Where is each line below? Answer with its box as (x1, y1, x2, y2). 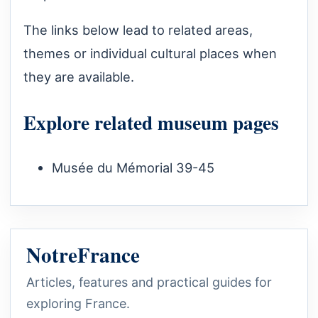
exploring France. (26, 295, 130, 311)
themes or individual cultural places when (23, 45, 277, 62)
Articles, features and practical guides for (26, 274, 272, 290)
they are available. (23, 69, 134, 85)
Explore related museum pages (23, 108, 279, 136)
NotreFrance (26, 239, 140, 270)
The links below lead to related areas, (23, 22, 253, 38)
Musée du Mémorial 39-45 (52, 159, 214, 175)
